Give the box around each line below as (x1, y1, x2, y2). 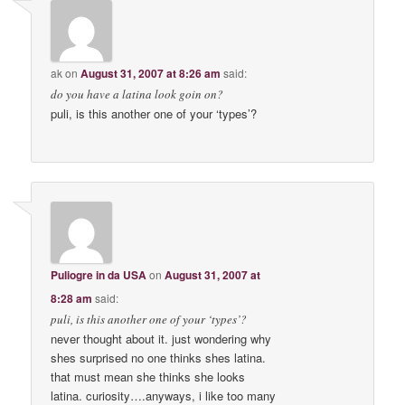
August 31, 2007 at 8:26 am (80, 65, 221, 82)
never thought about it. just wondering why (51, 329, 272, 347)
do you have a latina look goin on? (51, 86, 224, 103)
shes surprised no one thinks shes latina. (51, 348, 267, 366)
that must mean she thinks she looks (51, 367, 246, 385)
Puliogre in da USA (51, 266, 147, 283)
